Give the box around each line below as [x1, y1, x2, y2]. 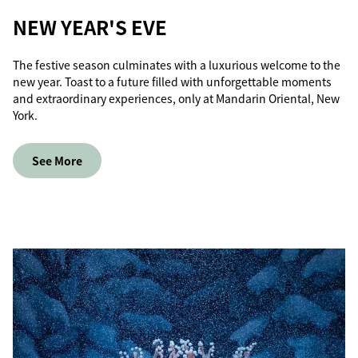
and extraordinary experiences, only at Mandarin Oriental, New [13, 90, 340, 106]
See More [32, 153, 82, 169]
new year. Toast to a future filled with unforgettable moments [13, 74, 332, 89]
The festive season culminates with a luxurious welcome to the [13, 57, 340, 73]
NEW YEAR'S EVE [13, 13, 167, 41]
